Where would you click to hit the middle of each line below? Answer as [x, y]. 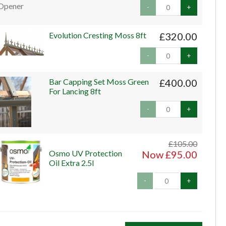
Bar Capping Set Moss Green [99, 82]
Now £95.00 [169, 155]
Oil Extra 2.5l [71, 163]
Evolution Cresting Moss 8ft [97, 35]
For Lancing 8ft [75, 91]
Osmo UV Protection [85, 153]
